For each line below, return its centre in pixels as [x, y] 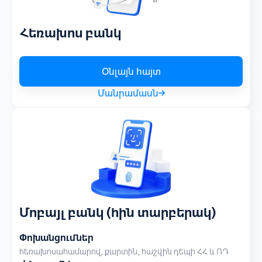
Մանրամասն [128, 93]
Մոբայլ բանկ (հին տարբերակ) [118, 212]
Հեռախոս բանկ [70, 33]
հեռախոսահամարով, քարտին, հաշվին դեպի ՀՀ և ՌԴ [124, 251]
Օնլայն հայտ [131, 71]
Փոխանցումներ [56, 237]
